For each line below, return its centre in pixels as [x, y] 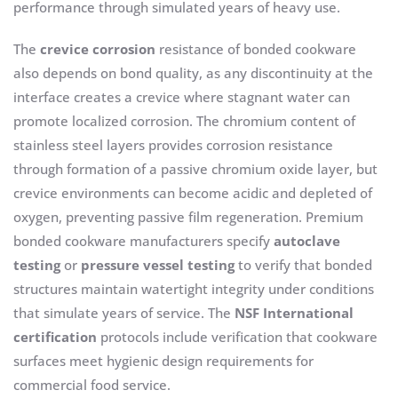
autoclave [307, 241]
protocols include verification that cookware [237, 337]
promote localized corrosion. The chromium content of [184, 121]
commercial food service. [92, 385]
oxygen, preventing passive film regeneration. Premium [188, 217]
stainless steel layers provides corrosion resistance [173, 145]
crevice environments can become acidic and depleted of [193, 193]
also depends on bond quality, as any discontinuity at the [193, 73]
